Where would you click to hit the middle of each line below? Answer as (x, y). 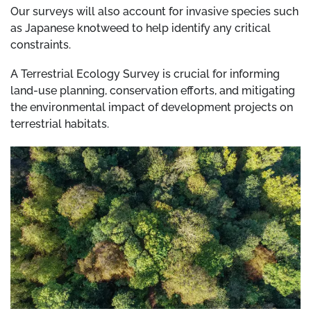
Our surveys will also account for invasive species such (154, 11)
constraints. (42, 44)
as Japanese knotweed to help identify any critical (141, 28)
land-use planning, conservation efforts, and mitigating (153, 90)
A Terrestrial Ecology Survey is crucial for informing (145, 74)
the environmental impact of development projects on (152, 107)
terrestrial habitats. (60, 124)
